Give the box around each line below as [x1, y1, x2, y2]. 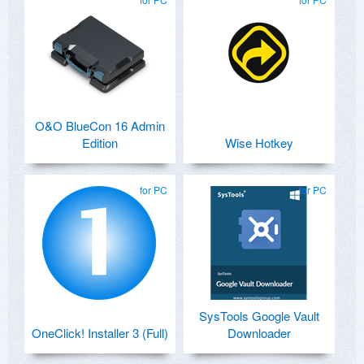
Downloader [227, 323, 291, 341]
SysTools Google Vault [199, 306, 319, 324]
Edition [82, 133, 118, 151]
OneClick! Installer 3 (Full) [32, 323, 168, 341]
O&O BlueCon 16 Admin [35, 116, 165, 134]
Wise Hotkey [225, 133, 293, 151]
